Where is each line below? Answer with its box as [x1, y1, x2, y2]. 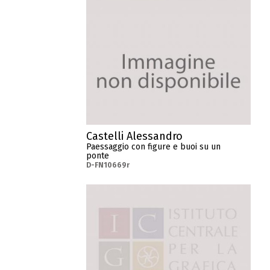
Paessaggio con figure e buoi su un [86, 142, 221, 152]
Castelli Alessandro [86, 130, 183, 143]
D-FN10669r [86, 161, 130, 170]
